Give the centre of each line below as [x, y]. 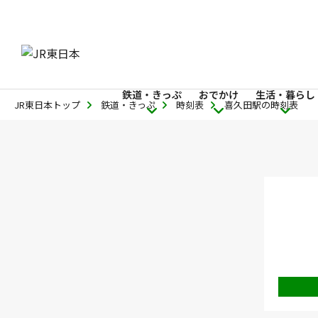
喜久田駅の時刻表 [261, 105]
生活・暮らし [285, 94]
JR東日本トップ [47, 105]
